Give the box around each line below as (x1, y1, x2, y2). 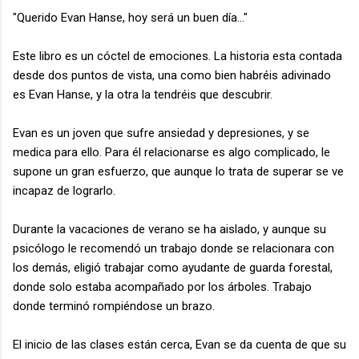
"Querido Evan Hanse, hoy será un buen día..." (13, 10, 248, 25)
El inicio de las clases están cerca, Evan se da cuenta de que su (13, 337, 346, 352)
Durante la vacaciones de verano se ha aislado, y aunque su (13, 221, 326, 236)
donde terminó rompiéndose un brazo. (13, 298, 215, 313)
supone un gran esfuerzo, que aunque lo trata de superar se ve (13, 163, 344, 179)
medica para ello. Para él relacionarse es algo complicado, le (13, 144, 330, 159)
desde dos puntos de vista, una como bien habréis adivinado (13, 67, 331, 83)
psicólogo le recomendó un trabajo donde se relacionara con (13, 240, 334, 256)
